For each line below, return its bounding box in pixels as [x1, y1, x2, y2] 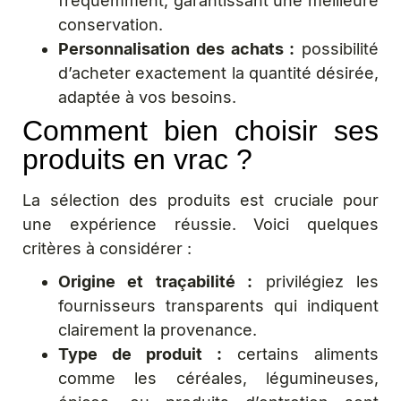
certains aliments [222, 345, 379, 363]
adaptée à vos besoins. [58, 88, 236, 107]
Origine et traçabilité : [58, 272, 253, 291]
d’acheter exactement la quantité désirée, [58, 64, 379, 82]
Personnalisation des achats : [58, 39, 295, 58]
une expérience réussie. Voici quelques [22, 215, 379, 234]
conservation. [58, 15, 163, 34]
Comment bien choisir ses [22, 115, 379, 147]
